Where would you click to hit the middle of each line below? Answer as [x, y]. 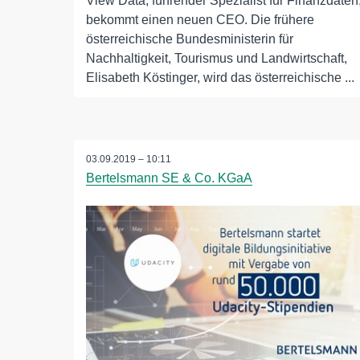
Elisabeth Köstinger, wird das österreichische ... [220, 78]
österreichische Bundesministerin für [190, 39]
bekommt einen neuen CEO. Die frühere [200, 20]
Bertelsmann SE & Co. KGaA [169, 178]
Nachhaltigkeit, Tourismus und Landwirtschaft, [217, 59]
